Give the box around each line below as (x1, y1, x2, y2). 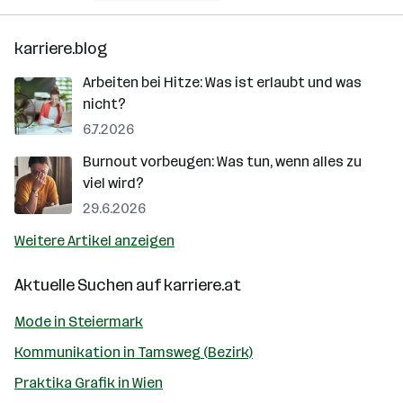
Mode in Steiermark (14, 312, 143, 330)
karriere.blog (14, 38, 107, 58)
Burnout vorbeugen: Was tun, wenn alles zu (83, 152, 362, 170)
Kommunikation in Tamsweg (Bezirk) (14, 343, 253, 361)
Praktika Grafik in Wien (14, 373, 163, 391)
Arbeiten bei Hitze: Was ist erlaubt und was (83, 73, 362, 91)
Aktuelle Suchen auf (14, 274, 164, 295)
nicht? (83, 94, 126, 112)
